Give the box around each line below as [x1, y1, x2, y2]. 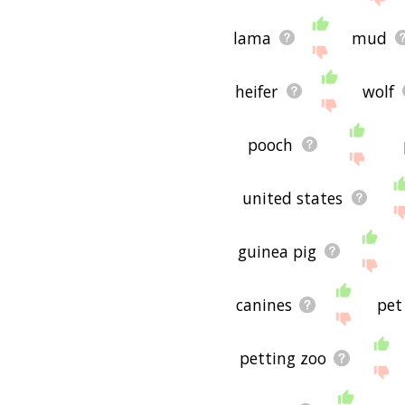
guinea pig [237, 240, 316, 262]
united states [242, 186, 344, 209]
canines [235, 293, 292, 316]
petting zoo [239, 346, 326, 369]
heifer [235, 80, 278, 102]
